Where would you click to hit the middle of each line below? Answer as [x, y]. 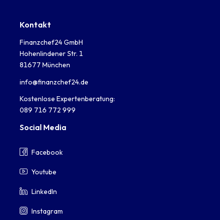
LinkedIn [44, 191]
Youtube [44, 172]
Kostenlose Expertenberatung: [67, 99]
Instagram [47, 211]
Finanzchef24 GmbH [51, 42]
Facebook [47, 152]
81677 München [45, 65]
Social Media [43, 127]
